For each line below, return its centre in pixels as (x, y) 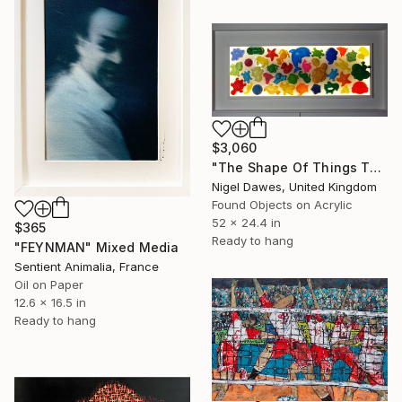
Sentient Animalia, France (87, 266)
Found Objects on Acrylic (282, 205)
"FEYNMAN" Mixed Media (97, 247)
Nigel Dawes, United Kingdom (294, 187)
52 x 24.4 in (246, 223)
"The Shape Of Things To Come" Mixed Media (375, 168)
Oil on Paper (49, 284)
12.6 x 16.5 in (50, 302)
